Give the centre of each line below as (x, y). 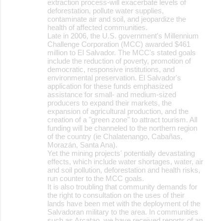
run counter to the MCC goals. (96, 178)
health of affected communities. (97, 27)
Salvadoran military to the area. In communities (123, 212)
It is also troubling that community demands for (122, 186)
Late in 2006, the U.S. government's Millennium (123, 36)
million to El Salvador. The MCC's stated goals (122, 52)
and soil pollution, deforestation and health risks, (124, 170)
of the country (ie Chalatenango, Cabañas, (115, 136)
